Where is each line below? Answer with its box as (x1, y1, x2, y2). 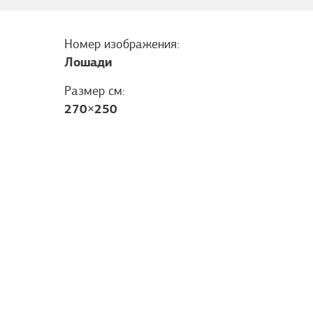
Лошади (64, 54, 112, 70)
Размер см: (64, 83, 125, 99)
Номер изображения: (64, 36, 180, 52)
